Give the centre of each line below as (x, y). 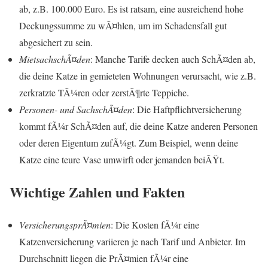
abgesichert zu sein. (56, 42)
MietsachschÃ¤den (55, 59)
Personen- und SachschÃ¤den (76, 109)
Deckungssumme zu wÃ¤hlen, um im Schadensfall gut (123, 25)
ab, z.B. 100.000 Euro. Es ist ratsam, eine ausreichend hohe (131, 8)
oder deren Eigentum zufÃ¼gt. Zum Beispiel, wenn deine (129, 142)
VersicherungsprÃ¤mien (65, 225)
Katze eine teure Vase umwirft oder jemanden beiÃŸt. (122, 159)
